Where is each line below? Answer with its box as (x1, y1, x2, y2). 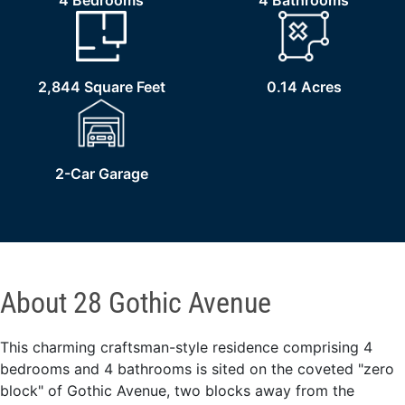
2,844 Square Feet (37, 78, 165, 97)
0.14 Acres (266, 78, 342, 97)
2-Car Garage (54, 165, 148, 184)
